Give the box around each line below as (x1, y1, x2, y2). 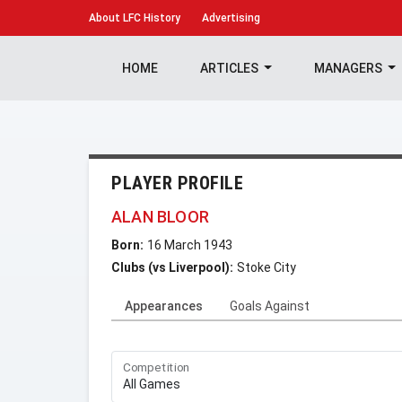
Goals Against (230, 299, 310, 313)
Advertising (202, 12, 260, 24)
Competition (123, 360, 190, 375)
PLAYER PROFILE (111, 172, 243, 194)
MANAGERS (313, 61, 385, 75)
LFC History (120, 12, 180, 24)
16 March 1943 (147, 238, 232, 252)
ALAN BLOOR (111, 207, 209, 226)
